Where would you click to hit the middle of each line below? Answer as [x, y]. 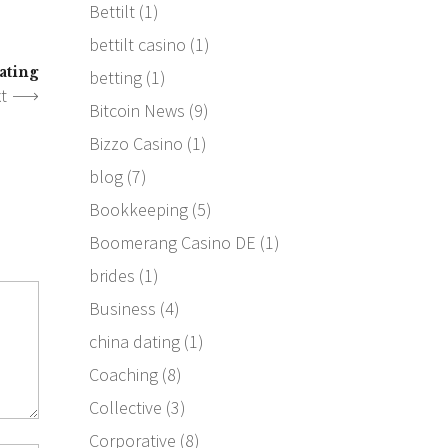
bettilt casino [137, 44]
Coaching [123, 374]
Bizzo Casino [135, 143]
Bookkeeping [138, 209]
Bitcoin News [136, 110]
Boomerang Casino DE [172, 242]
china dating [134, 341]
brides [111, 275]
